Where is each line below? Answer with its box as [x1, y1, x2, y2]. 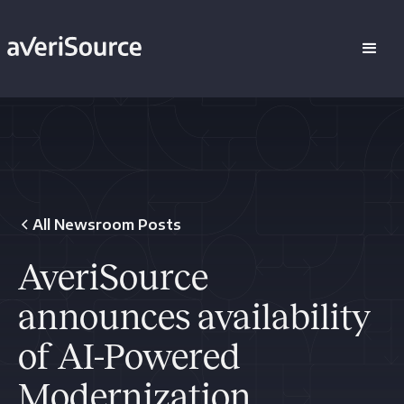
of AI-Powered [18, 337, 241, 376]
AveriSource [18, 258, 208, 297]
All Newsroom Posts [32, 216, 181, 234]
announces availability [18, 298, 371, 336]
